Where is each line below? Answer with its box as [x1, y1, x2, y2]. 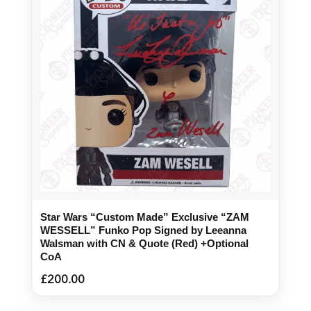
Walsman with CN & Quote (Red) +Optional [40, 237, 249, 249]
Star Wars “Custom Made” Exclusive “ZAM [40, 210, 249, 223]
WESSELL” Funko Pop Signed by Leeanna [40, 224, 246, 236]
